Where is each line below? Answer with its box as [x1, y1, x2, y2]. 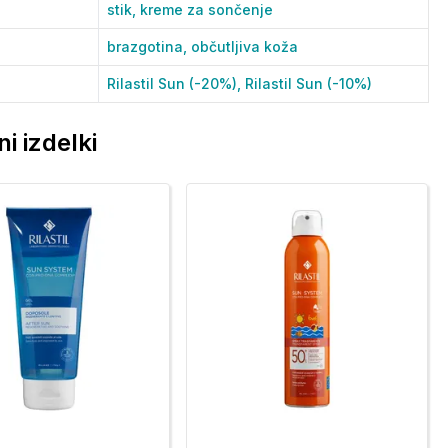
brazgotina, [107, 38, 191, 55]
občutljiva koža [191, 38, 298, 55]
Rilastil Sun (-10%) [245, 75, 372, 92]
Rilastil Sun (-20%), [107, 75, 245, 92]
